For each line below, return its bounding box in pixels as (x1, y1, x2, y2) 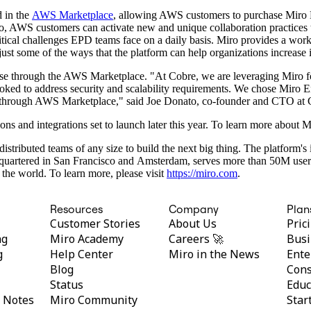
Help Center (49, 246, 113, 262)
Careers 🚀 (168, 230, 224, 246)
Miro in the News (168, 246, 260, 262)
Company (168, 201, 219, 216)
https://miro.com (167, 167, 237, 179)
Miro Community (49, 292, 137, 308)
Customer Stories (49, 215, 140, 231)
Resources (49, 201, 103, 216)
